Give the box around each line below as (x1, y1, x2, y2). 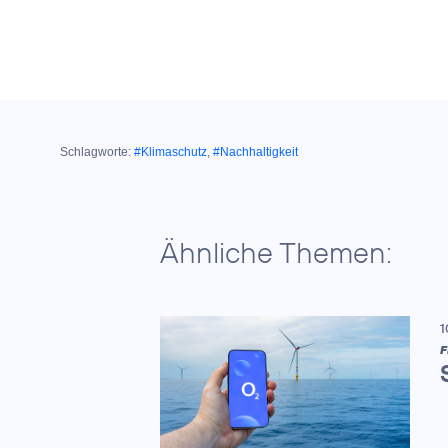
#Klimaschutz (134, 145, 207, 159)
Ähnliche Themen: (160, 234, 392, 271)
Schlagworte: (60, 145, 131, 159)
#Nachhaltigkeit (213, 145, 298, 159)
